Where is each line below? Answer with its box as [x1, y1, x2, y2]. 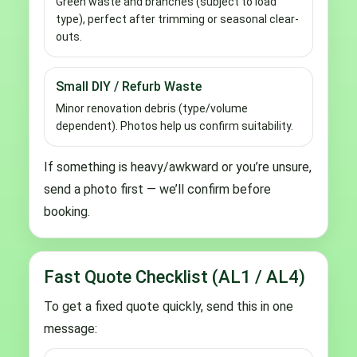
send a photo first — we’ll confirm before [44, 181, 271, 197]
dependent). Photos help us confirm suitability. [56, 119, 293, 132]
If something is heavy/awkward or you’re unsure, [44, 159, 312, 175]
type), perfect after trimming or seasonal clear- [56, 12, 299, 25]
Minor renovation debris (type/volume [56, 101, 248, 115]
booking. [44, 203, 90, 219]
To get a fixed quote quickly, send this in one [44, 298, 293, 314]
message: [44, 320, 97, 336]
